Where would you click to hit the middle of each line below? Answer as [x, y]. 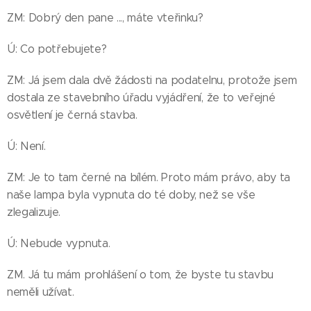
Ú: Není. [26, 146]
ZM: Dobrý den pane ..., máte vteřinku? [105, 17]
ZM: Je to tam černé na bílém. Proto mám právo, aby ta [149, 177]
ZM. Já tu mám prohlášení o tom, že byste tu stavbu [140, 274]
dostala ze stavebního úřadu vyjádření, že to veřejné [141, 97]
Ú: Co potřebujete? [57, 49]
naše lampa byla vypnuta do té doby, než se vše [131, 194]
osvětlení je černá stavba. [72, 115]
